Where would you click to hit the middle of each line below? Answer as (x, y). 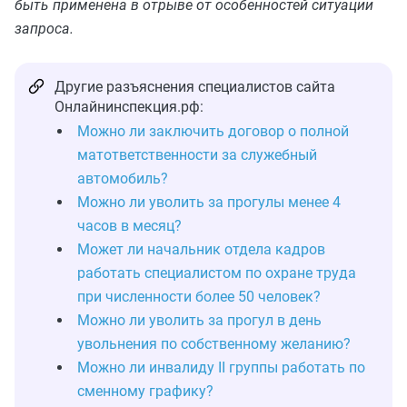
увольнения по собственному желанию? (214, 344)
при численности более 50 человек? (199, 297)
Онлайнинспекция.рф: (129, 107)
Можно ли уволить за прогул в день (199, 320)
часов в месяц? (129, 226)
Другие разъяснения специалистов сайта (195, 87)
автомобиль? (123, 179)
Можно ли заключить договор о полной (213, 131)
